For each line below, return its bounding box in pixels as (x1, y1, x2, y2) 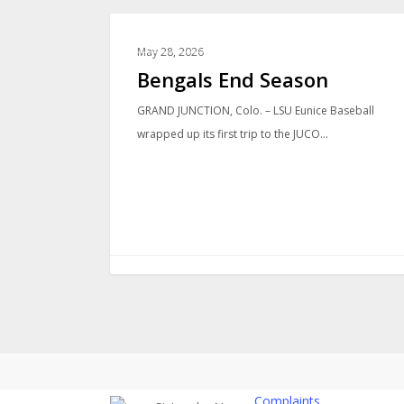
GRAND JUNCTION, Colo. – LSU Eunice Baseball (137, 102, 374, 118)
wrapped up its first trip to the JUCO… (137, 125, 328, 142)
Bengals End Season (137, 65, 328, 93)
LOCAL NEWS (139, 33, 210, 50)
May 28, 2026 (137, 43, 204, 60)
